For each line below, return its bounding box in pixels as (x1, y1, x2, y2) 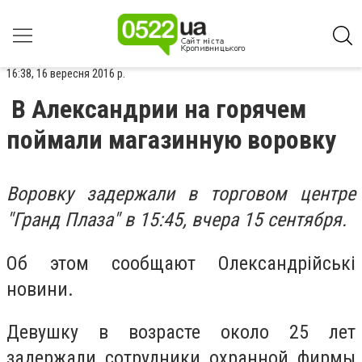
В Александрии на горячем (11, 94, 306, 124)
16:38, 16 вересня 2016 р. (6, 66, 125, 81)
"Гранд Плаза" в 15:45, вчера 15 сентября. (6, 208, 347, 231)
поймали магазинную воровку (6, 124, 336, 155)
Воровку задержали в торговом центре (6, 183, 356, 205)
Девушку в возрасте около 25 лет (6, 321, 356, 344)
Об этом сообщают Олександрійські (6, 251, 356, 275)
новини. (6, 277, 74, 301)
